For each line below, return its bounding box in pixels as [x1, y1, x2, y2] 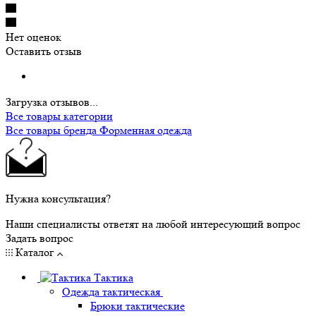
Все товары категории [6, 109, 113, 123]
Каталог [13, 245, 57, 259]
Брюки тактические [90, 298, 185, 312]
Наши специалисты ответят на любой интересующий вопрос [6, 217, 300, 231]
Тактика [94, 270, 133, 284]
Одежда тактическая [62, 284, 160, 298]
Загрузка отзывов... [6, 95, 98, 109]
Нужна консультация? [6, 191, 111, 205]
